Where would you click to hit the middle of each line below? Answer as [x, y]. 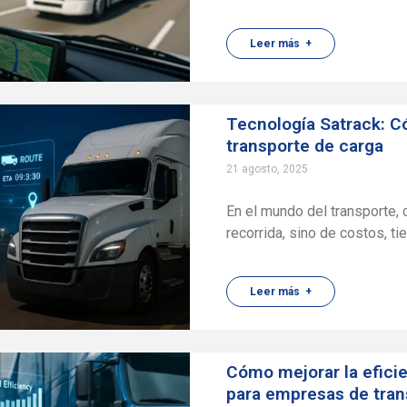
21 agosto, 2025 [268, 169]
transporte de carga [305, 146]
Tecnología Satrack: [308, 124]
